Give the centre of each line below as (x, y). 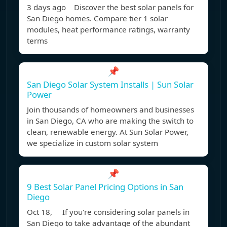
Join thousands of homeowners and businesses (110, 110)
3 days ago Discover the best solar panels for (110, 7)
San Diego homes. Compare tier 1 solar (97, 18)
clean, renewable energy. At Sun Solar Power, (108, 132)
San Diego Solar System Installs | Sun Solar (110, 85)
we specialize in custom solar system (92, 143)
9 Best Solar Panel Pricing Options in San (105, 187)
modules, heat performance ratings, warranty (108, 30)
